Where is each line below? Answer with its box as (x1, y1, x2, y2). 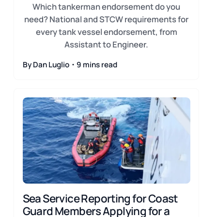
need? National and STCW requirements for (24, 13, 188, 25)
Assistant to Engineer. (64, 38, 148, 50)
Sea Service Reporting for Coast (22, 190, 178, 206)
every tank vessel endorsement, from (35, 26, 177, 37)
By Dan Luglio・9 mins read (22, 60, 117, 70)
